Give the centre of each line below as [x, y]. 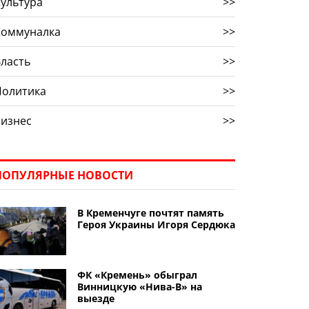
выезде [96, 298]
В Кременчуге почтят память [150, 213]
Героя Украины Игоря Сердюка [156, 225]
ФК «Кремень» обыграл [137, 275]
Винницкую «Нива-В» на [139, 287]
